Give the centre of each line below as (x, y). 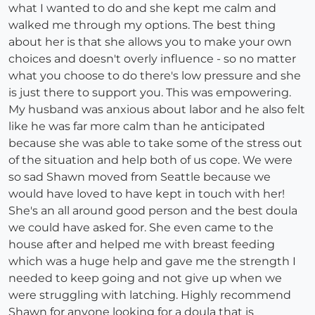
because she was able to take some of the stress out (155, 143)
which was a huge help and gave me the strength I (152, 262)
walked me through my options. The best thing (142, 25)
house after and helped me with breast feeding (142, 245)
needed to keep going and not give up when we (145, 278)
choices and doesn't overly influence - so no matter (152, 59)
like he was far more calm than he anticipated (137, 127)
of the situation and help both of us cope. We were (150, 160)
